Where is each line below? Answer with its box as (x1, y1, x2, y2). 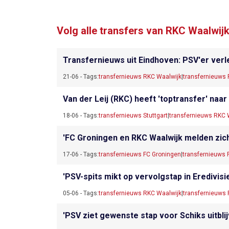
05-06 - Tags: (63, 189, 99, 197)
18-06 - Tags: (63, 111, 99, 119)
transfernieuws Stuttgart (99, 111, 168, 119)
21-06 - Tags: (63, 73, 99, 80)
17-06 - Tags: (63, 150, 99, 158)
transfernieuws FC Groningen (99, 150, 181, 158)
